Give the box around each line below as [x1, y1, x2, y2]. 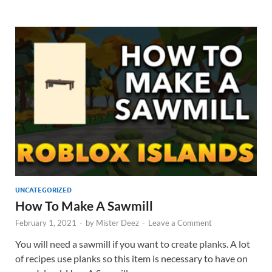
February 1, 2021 [15, 217, 76, 228]
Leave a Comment [148, 217, 212, 228]
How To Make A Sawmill [15, 197, 153, 213]
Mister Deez [96, 217, 139, 228]
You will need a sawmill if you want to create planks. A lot [15, 237, 250, 250]
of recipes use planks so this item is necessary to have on [15, 252, 248, 264]
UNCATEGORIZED [15, 185, 72, 194]
